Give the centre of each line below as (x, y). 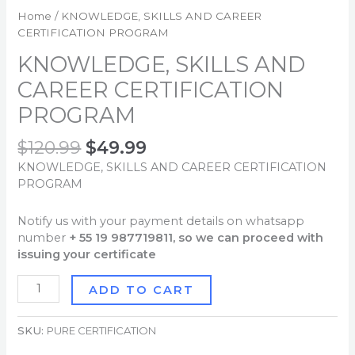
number (44, 237)
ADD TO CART (141, 290)
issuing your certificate (87, 254)
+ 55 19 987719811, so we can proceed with (197, 237)
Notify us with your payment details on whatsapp (161, 221)
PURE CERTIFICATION (102, 330)
